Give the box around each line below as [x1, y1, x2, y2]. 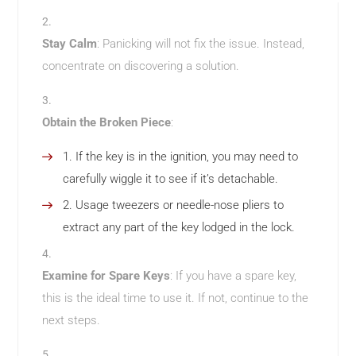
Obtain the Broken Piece [42, 115, 172, 130]
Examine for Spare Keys [42, 269, 171, 284]
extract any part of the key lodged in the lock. [63, 220, 296, 235]
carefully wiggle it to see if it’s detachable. [63, 172, 279, 187]
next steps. [42, 313, 101, 328]
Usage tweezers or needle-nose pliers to [75, 198, 284, 213]
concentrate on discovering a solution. [42, 59, 240, 74]
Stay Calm [42, 37, 98, 52]
